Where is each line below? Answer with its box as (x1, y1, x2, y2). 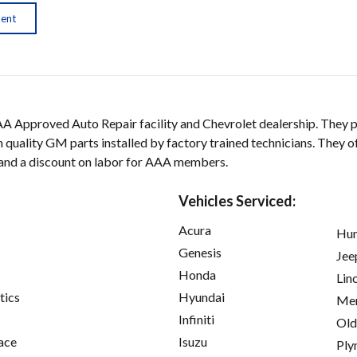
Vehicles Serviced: (178, 192, 296, 210)
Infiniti (178, 312, 214, 328)
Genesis (178, 245, 222, 261)
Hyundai (178, 289, 225, 305)
